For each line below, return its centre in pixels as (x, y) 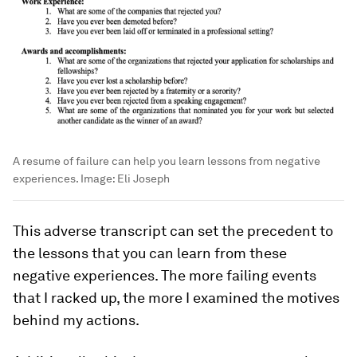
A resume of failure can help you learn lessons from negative (167, 161)
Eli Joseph (143, 179)
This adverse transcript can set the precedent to (173, 231)
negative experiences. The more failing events (165, 276)
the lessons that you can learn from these (150, 253)
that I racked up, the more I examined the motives (176, 298)
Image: (99, 179)
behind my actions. (76, 320)
